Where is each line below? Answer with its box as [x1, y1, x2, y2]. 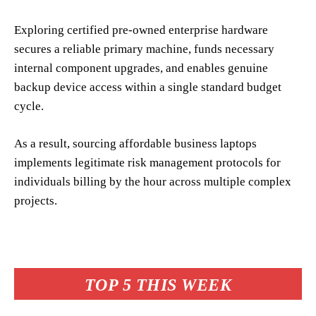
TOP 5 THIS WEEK [84, 275, 232, 294]
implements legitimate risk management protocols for [14, 155, 281, 169]
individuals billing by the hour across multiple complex [14, 174, 291, 188]
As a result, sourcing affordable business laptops [14, 136, 257, 150]
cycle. [14, 99, 47, 113]
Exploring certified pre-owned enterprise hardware [14, 23, 268, 37]
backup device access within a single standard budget [14, 80, 281, 94]
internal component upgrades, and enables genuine [14, 61, 268, 75]
